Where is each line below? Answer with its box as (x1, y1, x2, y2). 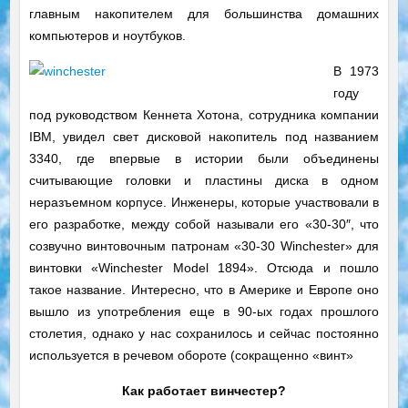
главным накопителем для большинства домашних (28, 6, 380, 22)
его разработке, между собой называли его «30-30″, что (28, 217, 380, 232)
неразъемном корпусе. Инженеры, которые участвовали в (28, 195, 380, 210)
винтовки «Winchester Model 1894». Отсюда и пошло (28, 260, 380, 276)
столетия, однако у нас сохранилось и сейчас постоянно (28, 326, 380, 342)
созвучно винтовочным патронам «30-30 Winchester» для (28, 239, 380, 254)
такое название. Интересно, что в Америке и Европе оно (28, 282, 380, 298)
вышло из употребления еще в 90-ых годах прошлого (28, 304, 380, 320)
